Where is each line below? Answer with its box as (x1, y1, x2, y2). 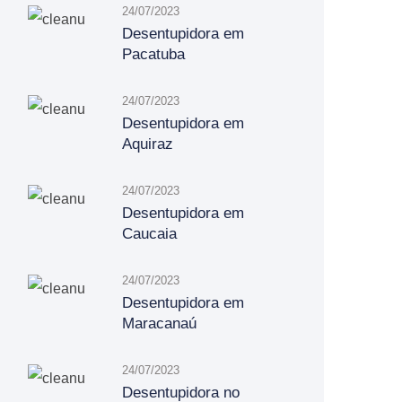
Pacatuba (122, 46, 185, 63)
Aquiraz (122, 135, 173, 153)
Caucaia (122, 225, 177, 242)
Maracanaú (122, 315, 197, 332)
